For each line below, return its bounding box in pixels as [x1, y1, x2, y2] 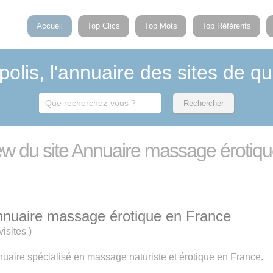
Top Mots [144, 21, 178, 30]
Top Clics [87, 21, 121, 30]
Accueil [37, 21, 63, 30]
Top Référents [202, 21, 252, 30]
